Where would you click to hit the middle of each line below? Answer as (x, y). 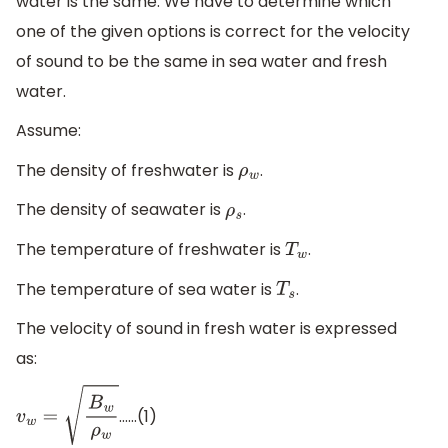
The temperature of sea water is (146, 289)
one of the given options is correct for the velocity (213, 31)
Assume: (48, 131)
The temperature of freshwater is (150, 250)
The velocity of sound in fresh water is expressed (206, 329)
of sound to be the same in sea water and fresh (201, 61)
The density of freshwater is (127, 170)
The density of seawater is (120, 210)
